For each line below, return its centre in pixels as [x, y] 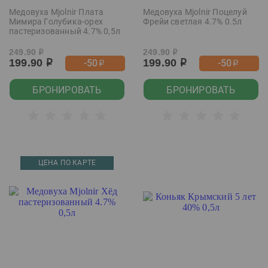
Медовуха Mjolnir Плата [57, 12]
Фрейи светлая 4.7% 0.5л [193, 22]
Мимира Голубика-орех [56, 22]
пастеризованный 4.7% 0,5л [65, 31]
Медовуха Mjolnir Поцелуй [195, 12]
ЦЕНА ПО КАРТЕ [67, 163]
